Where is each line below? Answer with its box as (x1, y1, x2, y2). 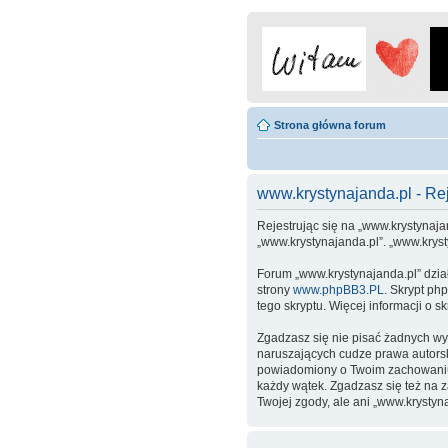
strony (257, 283, 293, 297)
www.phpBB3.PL (293, 283, 384, 297)
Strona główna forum (274, 119, 386, 131)
